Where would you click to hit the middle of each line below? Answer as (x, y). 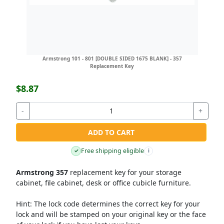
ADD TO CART (111, 132)
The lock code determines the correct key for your (116, 204)
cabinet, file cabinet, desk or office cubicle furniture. (103, 183)
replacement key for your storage (124, 172)
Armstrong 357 (42, 172)
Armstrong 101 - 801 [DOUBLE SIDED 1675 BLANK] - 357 (112, 59)
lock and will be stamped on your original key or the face (111, 214)
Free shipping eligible (112, 151)
